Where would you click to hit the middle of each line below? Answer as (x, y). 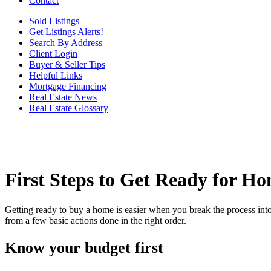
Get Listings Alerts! (66, 32)
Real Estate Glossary (69, 108)
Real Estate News (63, 97)
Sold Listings (54, 21)
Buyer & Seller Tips (67, 64)
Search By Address (66, 43)
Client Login (53, 54)
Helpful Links (56, 75)
